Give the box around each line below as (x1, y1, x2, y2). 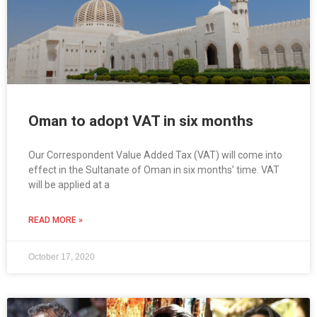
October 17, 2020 (28, 252, 95, 263)
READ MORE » (28, 215, 83, 226)
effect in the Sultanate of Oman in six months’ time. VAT (28, 164, 279, 176)
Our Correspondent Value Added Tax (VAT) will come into (28, 149, 282, 161)
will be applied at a (28, 179, 110, 191)
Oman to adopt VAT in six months (28, 113, 253, 130)
